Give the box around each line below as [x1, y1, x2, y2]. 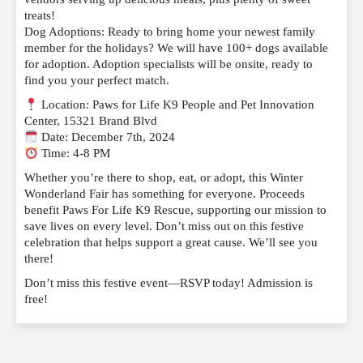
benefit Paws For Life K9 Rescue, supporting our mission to [24, 203, 327, 217]
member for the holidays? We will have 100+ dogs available [24, 41, 328, 55]
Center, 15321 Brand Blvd [24, 114, 157, 128]
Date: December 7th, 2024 [38, 130, 176, 144]
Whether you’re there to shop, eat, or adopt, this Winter [24, 171, 303, 185]
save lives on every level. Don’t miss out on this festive [24, 220, 304, 233]
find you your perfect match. [24, 74, 169, 88]
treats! [24, 9, 55, 23]
